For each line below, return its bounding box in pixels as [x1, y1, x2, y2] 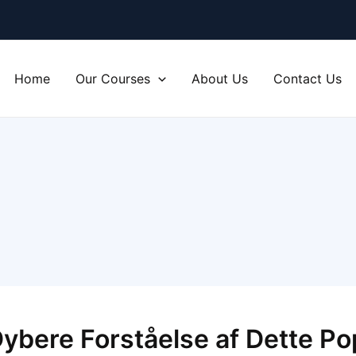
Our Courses [75, 71, 151, 87]
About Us [191, 71, 248, 87]
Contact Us [273, 71, 342, 87]
